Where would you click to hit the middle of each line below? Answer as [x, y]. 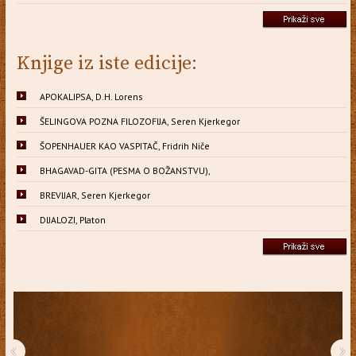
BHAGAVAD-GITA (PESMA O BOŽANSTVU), [125, 170]
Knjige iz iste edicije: [106, 63]
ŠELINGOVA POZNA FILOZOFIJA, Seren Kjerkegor [139, 121]
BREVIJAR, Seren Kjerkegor [95, 195]
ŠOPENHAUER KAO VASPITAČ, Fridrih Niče [124, 145]
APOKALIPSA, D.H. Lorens [91, 96]
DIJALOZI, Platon [72, 219]
